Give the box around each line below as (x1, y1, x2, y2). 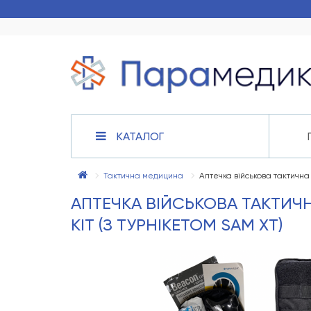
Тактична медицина (103, 171, 183, 181)
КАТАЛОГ (117, 130, 164, 144)
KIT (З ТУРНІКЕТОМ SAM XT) (71, 215, 283, 235)
